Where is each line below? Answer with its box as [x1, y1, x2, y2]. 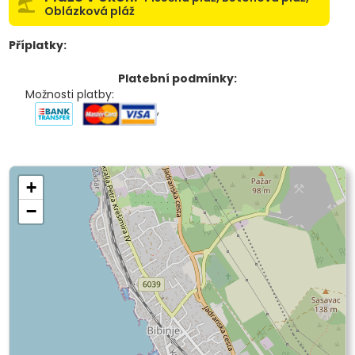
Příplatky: [8, 37, 67, 54]
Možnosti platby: [25, 86, 115, 102]
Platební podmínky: [118, 70, 237, 86]
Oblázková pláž [44, 3, 135, 20]
